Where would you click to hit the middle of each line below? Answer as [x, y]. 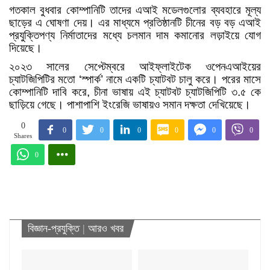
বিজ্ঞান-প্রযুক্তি [54, 228]
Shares [23, 135]
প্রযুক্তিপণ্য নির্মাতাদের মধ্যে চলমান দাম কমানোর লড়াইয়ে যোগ [135, 35]
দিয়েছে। [26, 48]
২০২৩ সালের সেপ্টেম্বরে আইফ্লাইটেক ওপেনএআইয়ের [135, 66]
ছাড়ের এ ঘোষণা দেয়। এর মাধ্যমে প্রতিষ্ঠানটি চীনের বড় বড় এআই [135, 22]
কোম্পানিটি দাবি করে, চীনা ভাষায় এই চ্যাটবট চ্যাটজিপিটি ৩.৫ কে [135, 92]
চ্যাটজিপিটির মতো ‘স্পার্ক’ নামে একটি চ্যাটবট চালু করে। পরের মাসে [135, 79]
